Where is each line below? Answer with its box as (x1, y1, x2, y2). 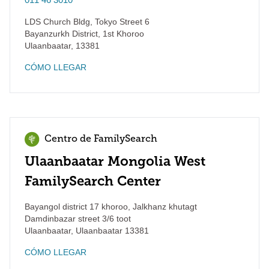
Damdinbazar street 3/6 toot (25, 214, 131, 223)
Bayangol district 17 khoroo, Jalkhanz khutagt (25, 202, 197, 211)
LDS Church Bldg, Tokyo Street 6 (25, 17, 150, 26)
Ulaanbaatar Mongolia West (25, 153, 205, 169)
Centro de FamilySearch (44, 134, 157, 144)
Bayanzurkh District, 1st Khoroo (25, 29, 144, 38)
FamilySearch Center (25, 173, 161, 189)
